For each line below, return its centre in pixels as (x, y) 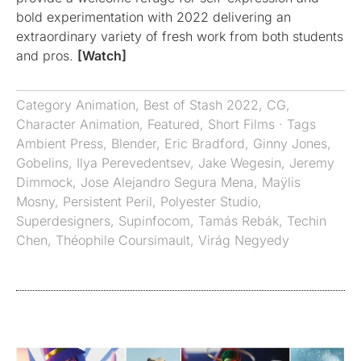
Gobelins (42, 162)
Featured (174, 124)
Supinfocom (154, 220)
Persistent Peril (108, 201)
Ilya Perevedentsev (133, 162)
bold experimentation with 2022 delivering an (154, 17)
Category (46, 104)
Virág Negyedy (244, 240)
